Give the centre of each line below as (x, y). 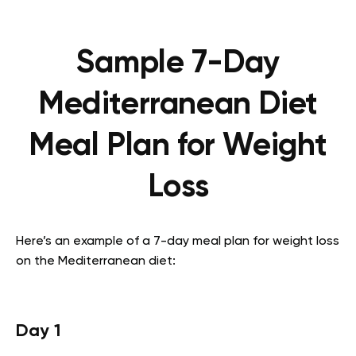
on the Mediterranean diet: (96, 262)
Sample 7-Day (178, 64)
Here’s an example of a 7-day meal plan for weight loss (178, 242)
